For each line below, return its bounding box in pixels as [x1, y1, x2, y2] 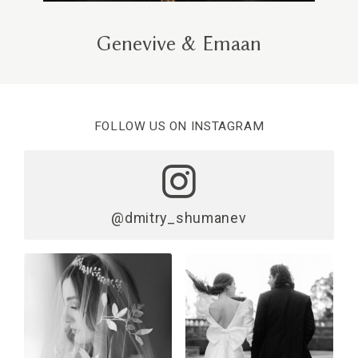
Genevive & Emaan [97, 32, 261, 56]
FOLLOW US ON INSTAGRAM [93, 119, 265, 134]
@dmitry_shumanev [111, 209, 247, 227]
